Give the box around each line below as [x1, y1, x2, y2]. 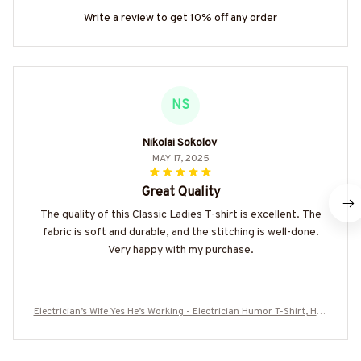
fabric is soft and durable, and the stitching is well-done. [42, 226, 319, 240]
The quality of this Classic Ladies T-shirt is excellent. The [39, 208, 322, 222]
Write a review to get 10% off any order [84, 11, 277, 26]
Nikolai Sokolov [141, 136, 217, 151]
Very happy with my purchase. [107, 243, 254, 258]
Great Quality [141, 185, 220, 201]
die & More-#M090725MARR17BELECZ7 [93, 321, 268, 334]
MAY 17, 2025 [151, 152, 210, 166]
